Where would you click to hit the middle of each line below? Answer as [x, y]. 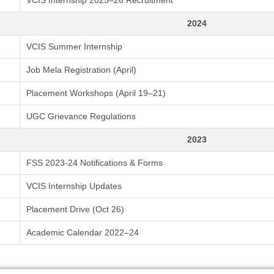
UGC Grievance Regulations [81, 116]
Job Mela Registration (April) [81, 70]
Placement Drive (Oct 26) [75, 209]
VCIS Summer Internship [74, 46]
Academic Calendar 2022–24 [83, 232]
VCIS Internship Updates [74, 186]
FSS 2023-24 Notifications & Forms [94, 163]
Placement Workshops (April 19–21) [96, 93]
